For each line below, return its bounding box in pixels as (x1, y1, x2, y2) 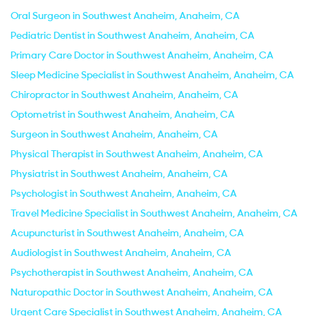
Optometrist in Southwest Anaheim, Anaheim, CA (11, 108, 235, 121)
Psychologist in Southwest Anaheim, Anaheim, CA (11, 187, 237, 200)
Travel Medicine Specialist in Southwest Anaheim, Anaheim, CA (11, 207, 298, 219)
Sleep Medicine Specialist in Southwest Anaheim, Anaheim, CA (11, 68, 294, 81)
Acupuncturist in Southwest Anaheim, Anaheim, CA (11, 226, 244, 239)
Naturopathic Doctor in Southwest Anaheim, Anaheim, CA (11, 286, 273, 298)
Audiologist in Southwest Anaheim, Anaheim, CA (11, 246, 231, 259)
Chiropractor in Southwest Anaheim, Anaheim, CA (11, 88, 238, 101)
